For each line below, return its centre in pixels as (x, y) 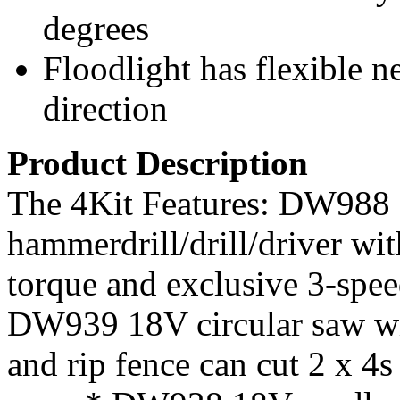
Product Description (158, 162)
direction (105, 108)
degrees (96, 28)
